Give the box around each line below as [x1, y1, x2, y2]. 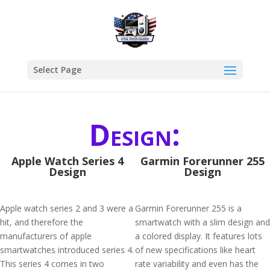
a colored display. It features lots [135, 230, 262, 242]
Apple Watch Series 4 [11, 154, 124, 168]
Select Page [33, 64, 81, 75]
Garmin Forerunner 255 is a [135, 202, 242, 214]
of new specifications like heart [135, 244, 256, 256]
